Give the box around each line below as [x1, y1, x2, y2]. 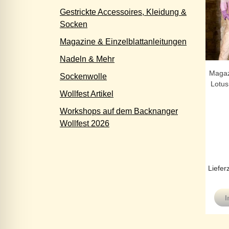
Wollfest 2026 [60, 119, 109, 128]
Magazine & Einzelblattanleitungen [60, 37, 187, 46]
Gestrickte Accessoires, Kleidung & [60, 8, 187, 16]
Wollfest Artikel [60, 89, 113, 98]
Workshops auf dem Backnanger [60, 107, 178, 116]
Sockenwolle [60, 72, 107, 81]
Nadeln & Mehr [60, 55, 114, 63]
